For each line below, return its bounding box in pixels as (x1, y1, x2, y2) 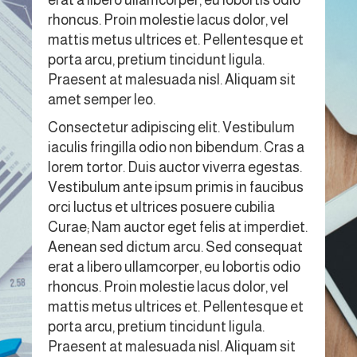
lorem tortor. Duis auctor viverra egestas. (48, 159, 302, 175)
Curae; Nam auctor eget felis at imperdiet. (48, 218, 308, 235)
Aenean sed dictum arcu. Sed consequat (48, 238, 303, 255)
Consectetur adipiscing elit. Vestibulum (48, 119, 295, 135)
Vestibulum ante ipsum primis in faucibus (48, 178, 304, 195)
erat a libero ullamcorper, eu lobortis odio (48, 258, 300, 275)
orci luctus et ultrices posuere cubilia (48, 198, 275, 215)
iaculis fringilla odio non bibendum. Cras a (48, 139, 304, 155)
